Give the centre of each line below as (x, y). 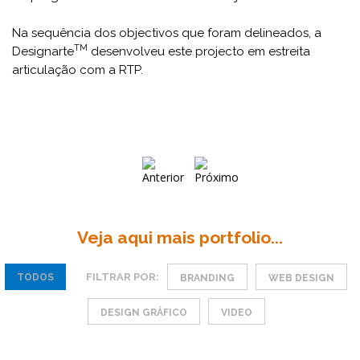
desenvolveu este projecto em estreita (199, 51)
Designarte (43, 51)
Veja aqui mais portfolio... (180, 237)
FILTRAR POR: (123, 276)
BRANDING (207, 278)
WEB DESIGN (301, 278)
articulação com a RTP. (78, 70)
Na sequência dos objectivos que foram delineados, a (167, 33)
